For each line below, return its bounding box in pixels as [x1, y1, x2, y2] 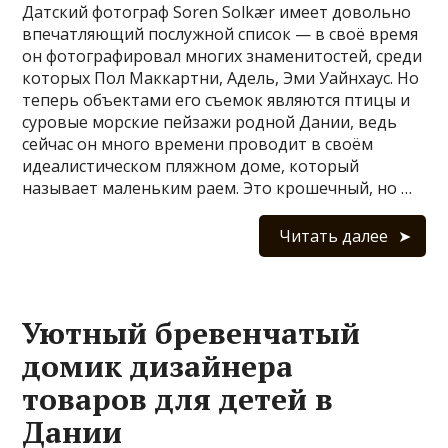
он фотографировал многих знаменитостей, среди [22, 44, 423, 67]
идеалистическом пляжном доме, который [22, 154, 360, 177]
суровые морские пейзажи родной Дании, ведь [22, 110, 398, 133]
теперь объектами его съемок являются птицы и [22, 88, 411, 111]
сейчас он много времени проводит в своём [22, 132, 374, 155]
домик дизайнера [22, 345, 294, 386]
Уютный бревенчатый [22, 312, 361, 353]
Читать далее [278, 224, 388, 247]
